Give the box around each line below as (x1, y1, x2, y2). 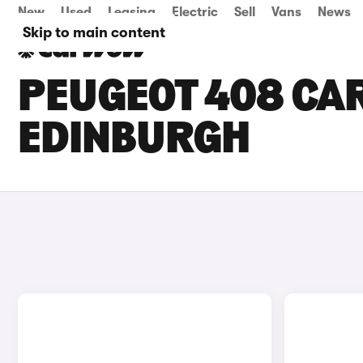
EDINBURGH (18, 118, 250, 164)
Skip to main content (23, 24, 165, 41)
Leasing (108, 5, 156, 19)
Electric (172, 5, 218, 19)
